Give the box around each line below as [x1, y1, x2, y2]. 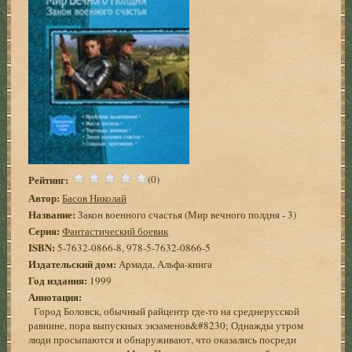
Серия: [28, 222, 60, 238]
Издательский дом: [28, 255, 117, 271]
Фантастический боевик [62, 223, 169, 238]
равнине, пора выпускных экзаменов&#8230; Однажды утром [28, 317, 304, 332]
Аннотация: [28, 288, 82, 304]
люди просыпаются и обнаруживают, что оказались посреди [28, 332, 297, 346]
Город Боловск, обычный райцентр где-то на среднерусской [28, 303, 300, 318]
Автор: [28, 189, 60, 205]
